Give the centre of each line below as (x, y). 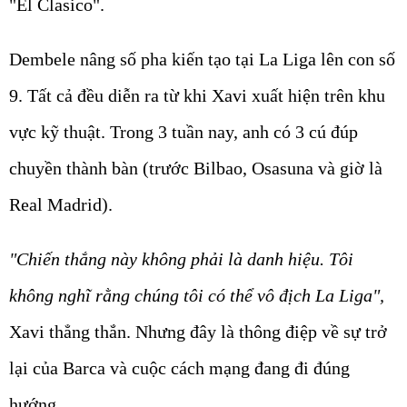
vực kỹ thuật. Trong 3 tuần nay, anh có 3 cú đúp (184, 132)
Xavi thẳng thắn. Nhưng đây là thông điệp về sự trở (198, 332)
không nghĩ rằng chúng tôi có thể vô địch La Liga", (197, 296)
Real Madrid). (61, 205)
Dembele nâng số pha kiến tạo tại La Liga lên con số (202, 60)
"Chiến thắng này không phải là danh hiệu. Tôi (181, 259)
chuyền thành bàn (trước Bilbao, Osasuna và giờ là (196, 169)
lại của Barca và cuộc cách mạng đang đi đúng (179, 368)
